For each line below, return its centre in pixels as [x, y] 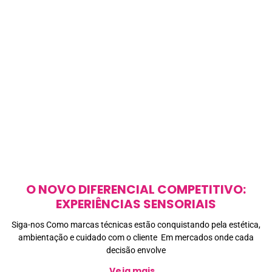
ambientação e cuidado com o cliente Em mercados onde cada [136, 238]
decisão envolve [136, 250]
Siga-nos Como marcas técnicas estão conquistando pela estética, [136, 225]
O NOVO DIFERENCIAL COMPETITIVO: [136, 190]
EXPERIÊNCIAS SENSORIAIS [136, 204]
